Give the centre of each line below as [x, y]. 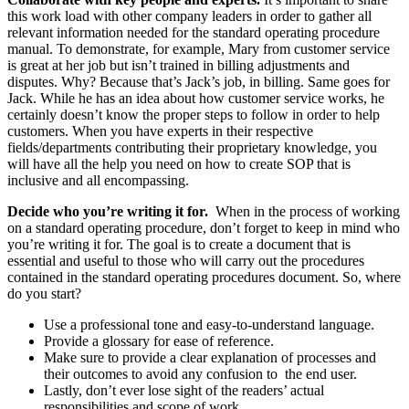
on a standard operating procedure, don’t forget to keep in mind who [204, 228]
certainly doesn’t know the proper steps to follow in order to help [194, 115]
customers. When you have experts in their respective [160, 131]
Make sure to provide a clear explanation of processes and [210, 358]
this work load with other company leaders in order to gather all [189, 16]
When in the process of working [304, 212]
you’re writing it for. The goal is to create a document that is [179, 245]
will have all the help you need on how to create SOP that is [179, 164]
